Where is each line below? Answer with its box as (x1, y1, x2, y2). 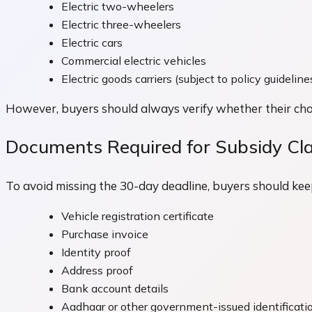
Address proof (61, 263, 133, 277)
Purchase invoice (61, 226, 148, 241)
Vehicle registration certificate (61, 208, 214, 223)
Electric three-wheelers (61, 17, 181, 31)
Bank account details (61, 281, 169, 295)
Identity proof (61, 244, 131, 259)
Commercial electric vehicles (61, 53, 206, 68)
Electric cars (61, 35, 123, 49)
